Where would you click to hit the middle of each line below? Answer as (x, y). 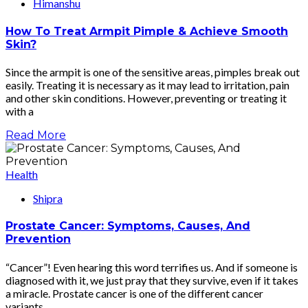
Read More (36, 135)
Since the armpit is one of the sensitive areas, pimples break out (153, 72)
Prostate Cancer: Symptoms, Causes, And (128, 226)
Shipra (48, 198)
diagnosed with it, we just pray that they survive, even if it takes (152, 280)
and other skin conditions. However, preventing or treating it (146, 98)
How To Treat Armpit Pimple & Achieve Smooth (147, 31)
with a (20, 111)
